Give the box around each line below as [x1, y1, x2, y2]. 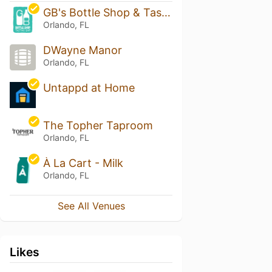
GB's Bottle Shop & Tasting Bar [161, 6, 171, 19]
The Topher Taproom [42, 119, 153, 132]
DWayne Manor [42, 44, 122, 57]
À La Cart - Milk [42, 156, 123, 169]
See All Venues [57, 199, 125, 212]
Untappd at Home [42, 81, 135, 95]
